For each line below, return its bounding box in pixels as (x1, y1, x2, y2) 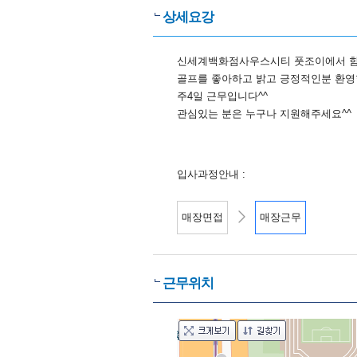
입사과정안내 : (177, 168, 245, 180)
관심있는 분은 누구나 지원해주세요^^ (177, 108, 351, 120)
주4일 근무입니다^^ (177, 90, 268, 102)
